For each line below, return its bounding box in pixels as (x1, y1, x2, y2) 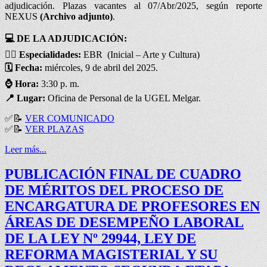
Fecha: (15, 62, 42, 73)
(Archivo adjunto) (40, 11, 113, 21)
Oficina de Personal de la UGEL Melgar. (45, 92, 201, 103)
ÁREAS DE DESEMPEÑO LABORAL (5, 215, 244, 231)
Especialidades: (19, 49, 83, 60)
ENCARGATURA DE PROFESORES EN (5, 198, 260, 215)
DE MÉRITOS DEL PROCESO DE (5, 182, 223, 198)
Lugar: (17, 92, 45, 103)
